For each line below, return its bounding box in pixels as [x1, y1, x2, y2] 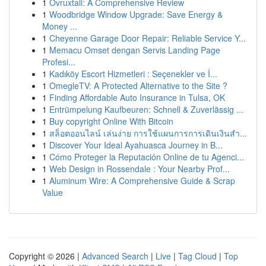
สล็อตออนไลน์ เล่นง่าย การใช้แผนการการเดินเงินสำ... [49, 127, 247, 139]
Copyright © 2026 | [9, 250, 82, 262]
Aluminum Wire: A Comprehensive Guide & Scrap [49, 175, 235, 186]
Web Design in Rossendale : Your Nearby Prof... [49, 163, 230, 175]
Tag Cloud [178, 250, 217, 262]
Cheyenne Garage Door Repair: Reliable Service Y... [49, 32, 246, 44]
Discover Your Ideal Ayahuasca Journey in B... [49, 139, 223, 151]
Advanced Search [82, 250, 148, 262]
